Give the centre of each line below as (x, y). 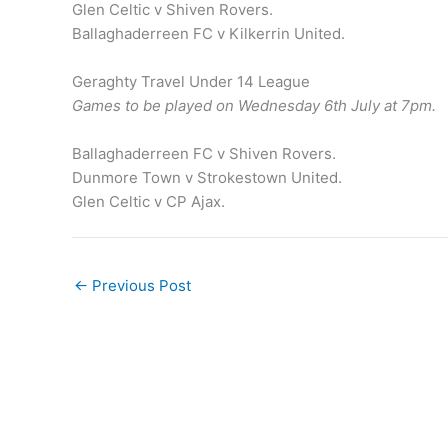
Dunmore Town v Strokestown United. (207, 178)
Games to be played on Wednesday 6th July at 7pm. (254, 106)
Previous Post (139, 285)
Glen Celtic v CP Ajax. (148, 202)
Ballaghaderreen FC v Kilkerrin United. (208, 34)
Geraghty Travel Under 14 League (191, 82)
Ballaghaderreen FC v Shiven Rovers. (204, 154)
